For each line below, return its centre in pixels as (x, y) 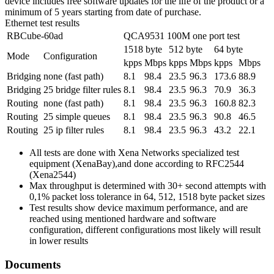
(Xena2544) (53, 175)
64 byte (228, 50)
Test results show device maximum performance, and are (139, 208)
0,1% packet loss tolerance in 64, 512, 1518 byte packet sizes (147, 197)
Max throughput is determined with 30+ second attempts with (148, 186)
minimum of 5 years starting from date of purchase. (103, 12)
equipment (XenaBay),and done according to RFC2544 (137, 164)
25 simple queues (77, 117)
